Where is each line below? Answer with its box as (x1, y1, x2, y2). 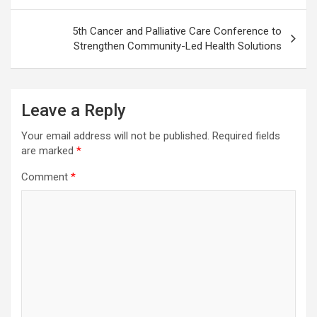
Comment (21, 171, 71, 184)
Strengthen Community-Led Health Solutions (74, 40, 282, 53)
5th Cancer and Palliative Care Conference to (72, 25, 282, 38)
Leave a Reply (21, 100, 126, 121)
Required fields (212, 129, 280, 143)
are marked (21, 144, 76, 158)
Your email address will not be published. (21, 129, 209, 143)
